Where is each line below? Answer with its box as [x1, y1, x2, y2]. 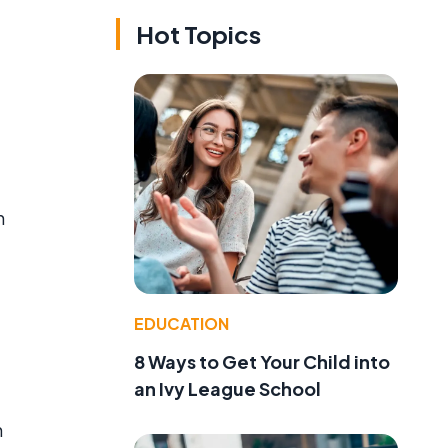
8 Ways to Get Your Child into [134, 349, 390, 373]
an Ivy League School [134, 376, 321, 400]
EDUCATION [134, 312, 229, 334]
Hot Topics [136, 19, 261, 50]
